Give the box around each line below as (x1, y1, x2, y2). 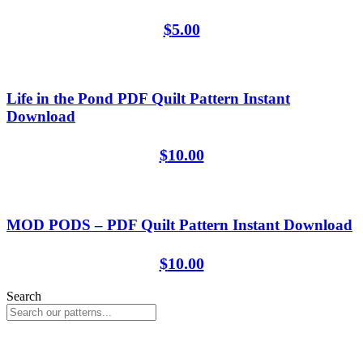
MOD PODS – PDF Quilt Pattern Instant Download (6, 216, 352, 233)
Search (6, 288, 41, 303)
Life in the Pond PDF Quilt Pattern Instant (6, 90, 290, 108)
